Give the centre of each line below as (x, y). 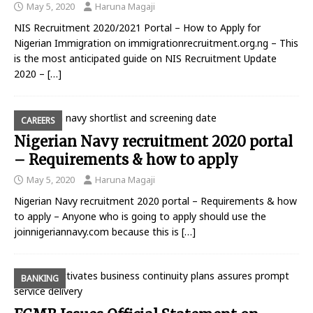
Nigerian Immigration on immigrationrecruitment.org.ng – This (156, 43)
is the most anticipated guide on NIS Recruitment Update (145, 59)
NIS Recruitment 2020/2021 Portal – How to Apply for (137, 28)
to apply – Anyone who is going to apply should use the (140, 217)
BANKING (40, 279)
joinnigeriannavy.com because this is (98, 232)
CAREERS (38, 121)
